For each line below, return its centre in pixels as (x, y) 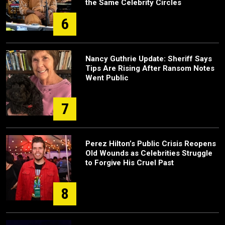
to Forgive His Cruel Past (130, 163)
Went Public (107, 78)
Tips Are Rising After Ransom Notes (150, 68)
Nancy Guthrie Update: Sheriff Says (149, 59)
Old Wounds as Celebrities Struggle (149, 153)
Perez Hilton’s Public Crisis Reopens (151, 144)
